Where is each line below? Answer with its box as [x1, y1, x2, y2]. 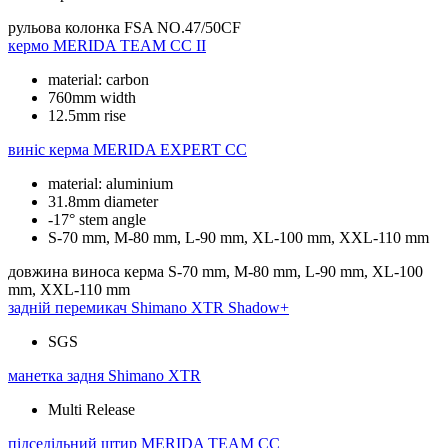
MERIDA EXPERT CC [93, 140, 247, 158]
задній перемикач [8, 298, 127, 316]
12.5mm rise [48, 106, 126, 124]
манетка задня [8, 366, 104, 384]
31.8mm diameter [48, 192, 158, 210]
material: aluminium [48, 174, 173, 192]
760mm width [48, 88, 136, 106]
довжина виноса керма [8, 262, 164, 280]
